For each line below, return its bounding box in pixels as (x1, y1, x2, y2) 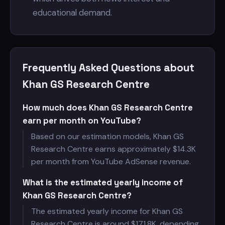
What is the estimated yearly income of (23, 177, 183, 188)
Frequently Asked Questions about (23, 61, 194, 74)
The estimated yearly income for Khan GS (31, 206, 183, 216)
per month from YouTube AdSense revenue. (31, 156, 191, 167)
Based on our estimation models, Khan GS (31, 131, 184, 142)
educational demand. (33, 7, 112, 18)
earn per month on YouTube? (23, 115, 141, 126)
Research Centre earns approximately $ (31, 144, 177, 154)
